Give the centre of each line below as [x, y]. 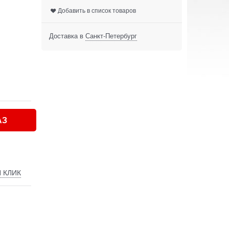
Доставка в [67, 36]
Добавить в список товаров [97, 10]
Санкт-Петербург [111, 36]
